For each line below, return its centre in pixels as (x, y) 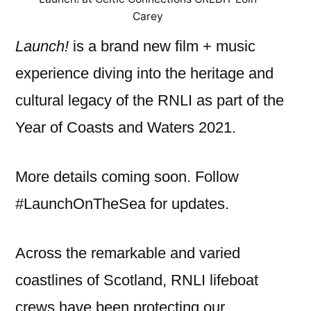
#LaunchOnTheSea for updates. (122, 204)
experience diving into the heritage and (144, 74)
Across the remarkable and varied (128, 253)
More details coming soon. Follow (127, 177)
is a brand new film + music (162, 47)
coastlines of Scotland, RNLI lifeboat (137, 280)
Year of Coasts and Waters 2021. (126, 128)
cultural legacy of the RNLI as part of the (150, 101)
